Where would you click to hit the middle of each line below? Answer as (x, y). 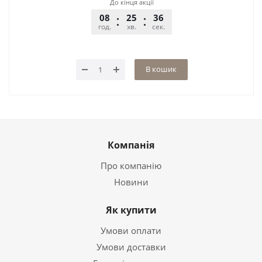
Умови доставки (131, 247)
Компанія (131, 145)
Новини (131, 182)
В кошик (161, 69)
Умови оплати (131, 230)
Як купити (131, 210)
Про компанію (131, 166)
